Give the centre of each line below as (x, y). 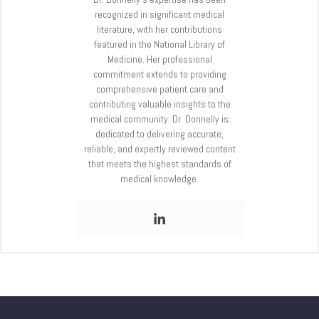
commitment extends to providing (159, 74)
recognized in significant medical (159, 14)
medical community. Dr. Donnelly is (159, 119)
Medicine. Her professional (159, 59)
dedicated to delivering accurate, (159, 134)
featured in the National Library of (159, 44)
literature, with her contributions (159, 29)
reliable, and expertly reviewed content (159, 148)
